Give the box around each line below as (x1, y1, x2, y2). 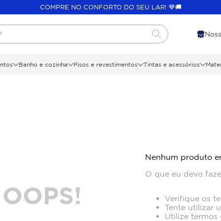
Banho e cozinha (18, 61, 68, 68)
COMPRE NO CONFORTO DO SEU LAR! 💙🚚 (39, 3, 182, 10)
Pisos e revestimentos (73, 61, 138, 68)
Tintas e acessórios (143, 61, 200, 68)
